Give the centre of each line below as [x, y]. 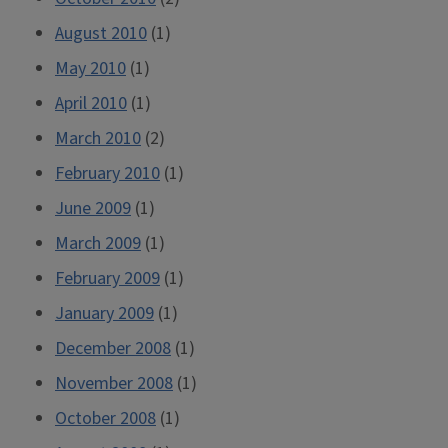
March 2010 [98, 138]
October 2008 [105, 418]
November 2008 [114, 383]
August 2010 [101, 33]
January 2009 [104, 313]
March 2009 [98, 243]
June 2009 [93, 208]
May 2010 [90, 68]
